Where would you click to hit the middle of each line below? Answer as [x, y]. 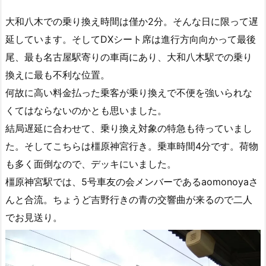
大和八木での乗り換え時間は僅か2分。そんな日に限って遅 [132, 21]
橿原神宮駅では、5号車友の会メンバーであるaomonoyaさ [132, 181]
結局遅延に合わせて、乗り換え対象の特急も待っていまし [129, 128]
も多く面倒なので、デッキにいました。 [91, 164]
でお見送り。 [34, 217]
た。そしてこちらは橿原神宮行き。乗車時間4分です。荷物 [132, 146]
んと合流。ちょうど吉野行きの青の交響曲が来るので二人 [129, 199]
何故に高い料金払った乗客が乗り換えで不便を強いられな [129, 92]
